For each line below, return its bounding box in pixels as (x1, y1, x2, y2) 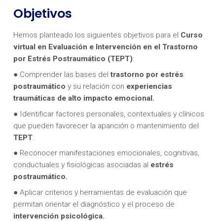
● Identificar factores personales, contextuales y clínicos (13, 109, 204, 118)
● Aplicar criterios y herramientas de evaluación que (13, 188, 187, 197)
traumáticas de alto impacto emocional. (13, 93, 154, 103)
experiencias (126, 81, 172, 91)
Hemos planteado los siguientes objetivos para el (13, 31, 181, 40)
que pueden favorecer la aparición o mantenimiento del (13, 121, 199, 130)
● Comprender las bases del (13, 70, 110, 79)
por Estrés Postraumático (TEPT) (13, 54, 133, 64)
